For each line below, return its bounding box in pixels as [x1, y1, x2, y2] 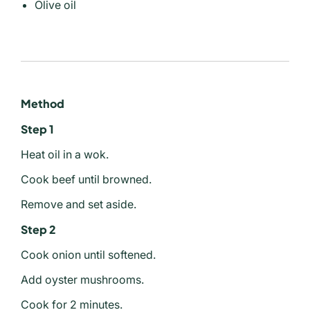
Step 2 [21, 222, 56, 237]
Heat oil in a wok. [21, 147, 109, 162]
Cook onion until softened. [21, 248, 156, 262]
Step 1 [21, 122, 54, 137]
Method [21, 96, 64, 111]
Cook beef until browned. [21, 172, 152, 187]
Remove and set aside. [21, 197, 136, 212]
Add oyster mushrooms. [21, 273, 144, 287]
